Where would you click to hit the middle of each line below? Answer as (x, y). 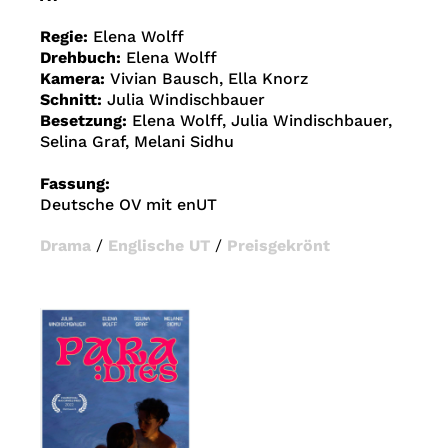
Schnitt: (73, 100)
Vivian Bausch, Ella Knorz (209, 79)
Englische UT (159, 246)
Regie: (66, 37)
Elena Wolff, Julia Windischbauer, (262, 121)
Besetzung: (86, 121)
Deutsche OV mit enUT (128, 205)
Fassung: (75, 184)
